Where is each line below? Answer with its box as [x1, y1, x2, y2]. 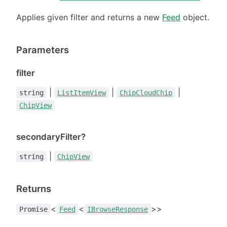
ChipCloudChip [120, 88, 172, 97]
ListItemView [57, 88, 106, 97]
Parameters [16, 44, 69, 55]
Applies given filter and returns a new [16, 12, 162, 22]
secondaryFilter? [16, 131, 86, 142]
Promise [19, 205, 48, 213]
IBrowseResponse [87, 205, 148, 213]
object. [180, 12, 209, 22]
